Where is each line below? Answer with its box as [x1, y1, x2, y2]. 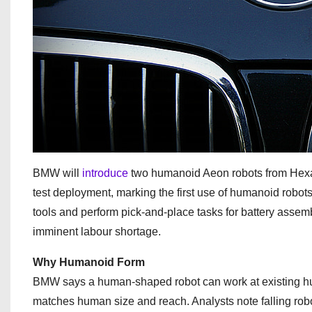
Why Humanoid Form [33, 256, 145, 268]
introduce [82, 167, 131, 179]
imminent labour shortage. [33, 226, 161, 237]
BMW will [33, 167, 82, 179]
